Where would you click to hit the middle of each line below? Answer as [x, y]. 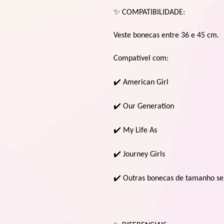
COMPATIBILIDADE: [153, 12]
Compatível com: [141, 58]
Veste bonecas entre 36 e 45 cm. [166, 35]
